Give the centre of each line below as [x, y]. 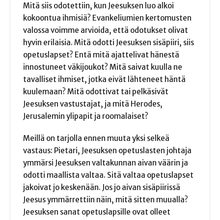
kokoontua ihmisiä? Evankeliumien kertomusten [108, 18]
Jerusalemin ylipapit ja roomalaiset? [86, 116]
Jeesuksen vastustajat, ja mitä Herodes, [93, 104]
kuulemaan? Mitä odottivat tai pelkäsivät [96, 92]
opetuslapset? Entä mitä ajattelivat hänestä [101, 55]
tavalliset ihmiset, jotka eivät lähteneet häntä [105, 80]
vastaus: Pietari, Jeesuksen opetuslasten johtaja [108, 150]
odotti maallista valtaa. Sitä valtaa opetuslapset [109, 175]
